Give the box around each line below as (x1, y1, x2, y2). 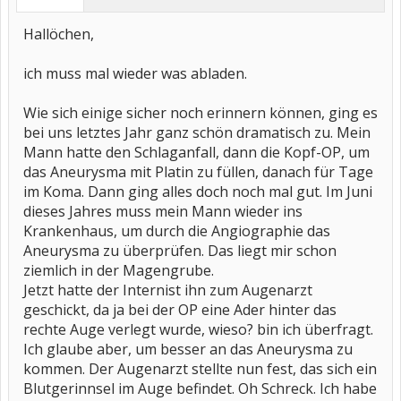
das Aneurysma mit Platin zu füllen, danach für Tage (23, 162, 373, 182)
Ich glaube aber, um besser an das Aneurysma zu (23, 339, 353, 359)
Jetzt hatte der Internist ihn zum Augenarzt (23, 280, 312, 300)
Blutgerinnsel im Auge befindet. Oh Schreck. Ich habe (23, 379, 377, 398)
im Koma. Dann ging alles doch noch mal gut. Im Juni (23, 182, 372, 201)
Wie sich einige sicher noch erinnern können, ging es (23, 103, 378, 123)
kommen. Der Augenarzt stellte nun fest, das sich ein (23, 359, 377, 379)
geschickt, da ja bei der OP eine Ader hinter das (23, 300, 337, 320)
